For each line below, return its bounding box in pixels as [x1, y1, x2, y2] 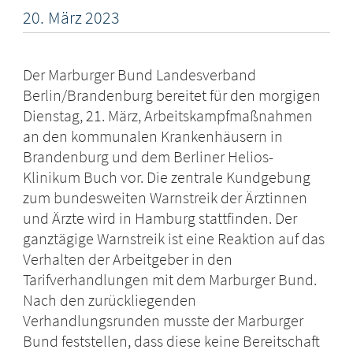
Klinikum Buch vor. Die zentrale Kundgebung [23, 167, 311, 188]
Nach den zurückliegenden [23, 290, 197, 310]
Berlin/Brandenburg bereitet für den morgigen [23, 85, 321, 106]
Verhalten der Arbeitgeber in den [23, 249, 233, 269]
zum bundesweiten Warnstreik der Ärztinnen [23, 188, 308, 208]
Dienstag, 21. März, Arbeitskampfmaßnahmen [23, 106, 314, 126]
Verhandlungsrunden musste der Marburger [23, 310, 304, 331]
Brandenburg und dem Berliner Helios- [23, 147, 274, 167]
